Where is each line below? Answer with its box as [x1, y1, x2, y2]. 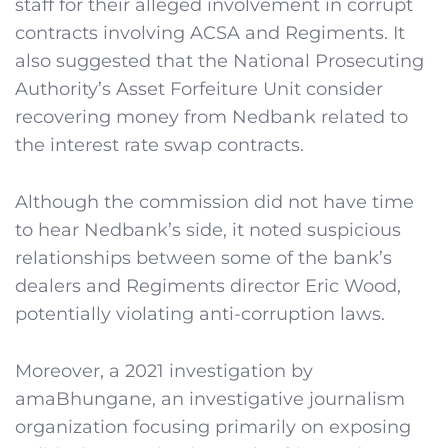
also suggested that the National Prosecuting [15, 50, 424, 73]
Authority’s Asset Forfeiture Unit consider [15, 78, 383, 101]
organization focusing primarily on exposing [15, 415, 411, 438]
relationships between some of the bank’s [15, 246, 392, 269]
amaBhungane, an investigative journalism [15, 387, 405, 410]
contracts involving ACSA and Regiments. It [15, 22, 405, 45]
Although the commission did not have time [15, 190, 414, 213]
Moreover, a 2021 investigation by [15, 359, 313, 382]
